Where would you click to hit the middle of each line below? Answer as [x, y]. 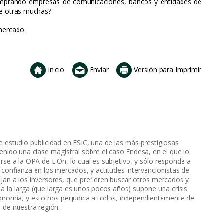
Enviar [98, 69]
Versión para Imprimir [167, 69]
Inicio [55, 69]
